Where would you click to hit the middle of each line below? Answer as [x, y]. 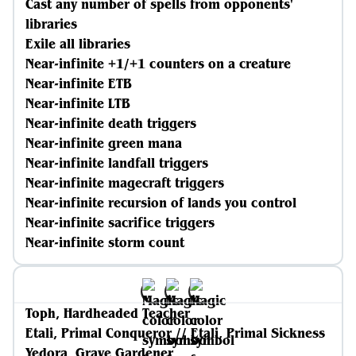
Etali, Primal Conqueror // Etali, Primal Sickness [175, 333]
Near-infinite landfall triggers [117, 163]
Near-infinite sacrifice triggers [120, 222]
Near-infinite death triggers [111, 123]
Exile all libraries [78, 44]
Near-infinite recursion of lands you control [161, 203]
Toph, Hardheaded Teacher [108, 313]
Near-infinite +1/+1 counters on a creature [158, 64]
